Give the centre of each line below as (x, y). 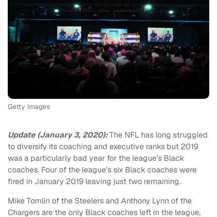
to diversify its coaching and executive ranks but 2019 (103, 147)
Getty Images (29, 107)
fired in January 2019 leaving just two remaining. (94, 182)
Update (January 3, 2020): (59, 135)
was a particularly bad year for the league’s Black (96, 158)
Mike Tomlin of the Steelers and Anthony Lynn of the (100, 201)
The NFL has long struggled (159, 135)
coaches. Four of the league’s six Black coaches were (102, 170)
